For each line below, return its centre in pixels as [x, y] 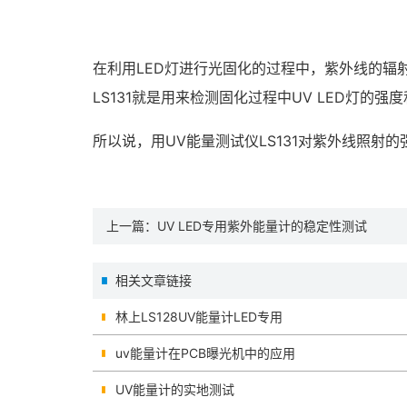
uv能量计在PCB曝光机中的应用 [205, 353]
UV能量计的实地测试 [175, 389]
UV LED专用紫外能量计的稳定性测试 [262, 226]
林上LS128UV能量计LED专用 [199, 317]
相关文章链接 [154, 280]
